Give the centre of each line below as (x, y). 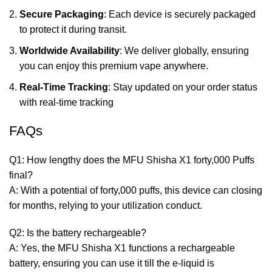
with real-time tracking (66, 102)
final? (21, 175)
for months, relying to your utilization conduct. (106, 205)
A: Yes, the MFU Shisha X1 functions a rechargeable (122, 248)
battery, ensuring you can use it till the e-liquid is (112, 263)
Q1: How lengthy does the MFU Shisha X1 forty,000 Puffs (132, 160)
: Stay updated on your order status (183, 87)
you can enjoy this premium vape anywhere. (114, 66)
